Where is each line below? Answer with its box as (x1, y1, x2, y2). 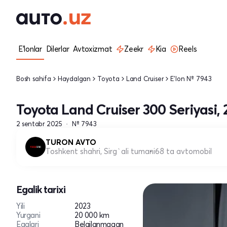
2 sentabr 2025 (16, 120, 62, 128)
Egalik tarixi (16, 183, 65, 196)
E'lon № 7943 (170, 74, 212, 83)
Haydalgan (57, 74, 91, 83)
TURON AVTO (46, 137, 96, 147)
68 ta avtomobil (155, 146, 212, 156)
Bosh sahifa (16, 74, 51, 83)
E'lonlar (18, 44, 42, 54)
